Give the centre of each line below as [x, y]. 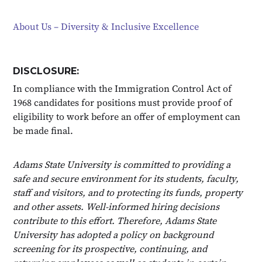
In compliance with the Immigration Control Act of [123, 88]
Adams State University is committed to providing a [122, 164]
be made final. [43, 130]
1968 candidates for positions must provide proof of [123, 102]
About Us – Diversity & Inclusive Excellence [106, 26]
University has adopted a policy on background [113, 234]
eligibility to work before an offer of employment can [127, 116]
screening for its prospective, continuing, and [110, 248]
